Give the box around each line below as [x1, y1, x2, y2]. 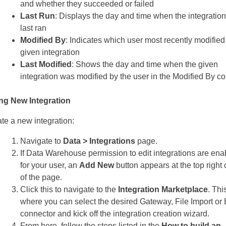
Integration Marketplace [118, 185, 208, 194]
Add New [79, 161, 114, 170]
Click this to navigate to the [20, 185, 118, 194]
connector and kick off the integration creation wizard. [20, 209, 209, 218]
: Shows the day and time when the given [72, 60, 218, 69]
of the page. [20, 173, 62, 182]
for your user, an [20, 161, 79, 170]
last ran [20, 24, 46, 33]
